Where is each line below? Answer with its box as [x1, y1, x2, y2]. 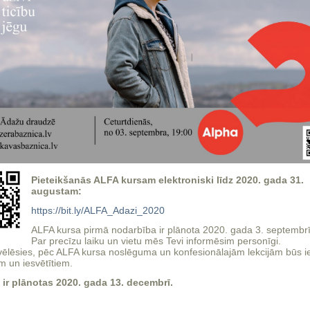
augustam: [31, 185, 82, 197]
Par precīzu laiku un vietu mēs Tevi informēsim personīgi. [31, 235, 281, 246]
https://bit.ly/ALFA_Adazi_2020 [31, 205, 165, 216]
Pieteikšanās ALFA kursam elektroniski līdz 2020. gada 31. [31, 174, 304, 185]
